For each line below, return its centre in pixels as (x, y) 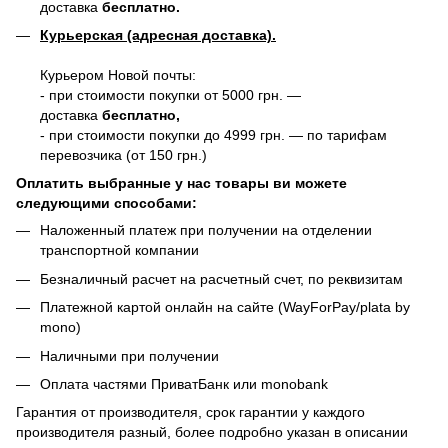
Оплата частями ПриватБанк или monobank (184, 383)
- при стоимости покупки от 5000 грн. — (170, 94)
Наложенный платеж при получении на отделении (206, 230)
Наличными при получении (129, 355)
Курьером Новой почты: (118, 74)
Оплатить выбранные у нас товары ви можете (181, 183)
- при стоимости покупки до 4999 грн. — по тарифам (213, 134)
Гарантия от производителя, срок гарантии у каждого (190, 412)
